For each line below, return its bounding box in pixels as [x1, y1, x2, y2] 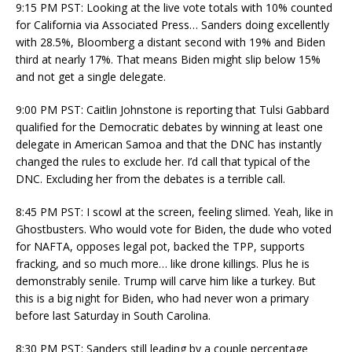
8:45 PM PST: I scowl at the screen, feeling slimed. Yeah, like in [16, 203, 333, 219]
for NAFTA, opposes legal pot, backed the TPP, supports [16, 238, 305, 254]
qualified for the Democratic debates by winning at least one [16, 119, 323, 134]
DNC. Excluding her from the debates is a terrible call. [16, 170, 285, 186]
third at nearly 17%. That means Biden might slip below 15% [16, 51, 321, 67]
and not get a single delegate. [16, 68, 166, 84]
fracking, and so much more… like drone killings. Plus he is [16, 255, 310, 271]
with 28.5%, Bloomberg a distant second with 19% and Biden [16, 34, 325, 49]
